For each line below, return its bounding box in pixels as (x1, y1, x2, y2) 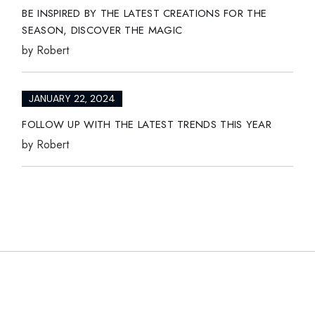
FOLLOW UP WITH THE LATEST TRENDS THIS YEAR (22, 116, 271, 132)
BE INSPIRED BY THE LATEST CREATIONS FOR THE (22, 6, 267, 22)
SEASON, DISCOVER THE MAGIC (22, 22, 183, 39)
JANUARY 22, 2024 (29, 91, 116, 105)
